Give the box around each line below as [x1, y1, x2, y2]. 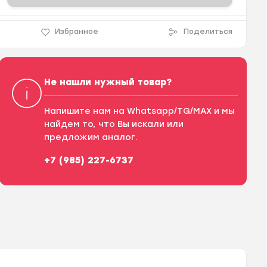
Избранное [54, 27, 98, 36]
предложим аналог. [44, 132, 138, 142]
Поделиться [184, 27, 233, 36]
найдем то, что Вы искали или [44, 119, 184, 129]
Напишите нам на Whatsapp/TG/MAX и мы [44, 106, 235, 116]
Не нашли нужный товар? [44, 77, 172, 88]
